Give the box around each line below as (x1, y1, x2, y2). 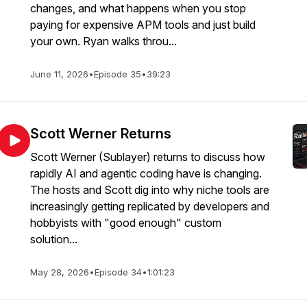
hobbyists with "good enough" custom (30, 216, 221, 230)
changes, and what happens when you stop (30, 1, 246, 15)
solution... (30, 232, 77, 246)
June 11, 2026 (30, 69, 88, 79)
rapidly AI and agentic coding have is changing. (30, 167, 265, 180)
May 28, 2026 (30, 267, 89, 278)
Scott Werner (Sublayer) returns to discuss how (30, 150, 265, 164)
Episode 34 (95, 267, 142, 278)
